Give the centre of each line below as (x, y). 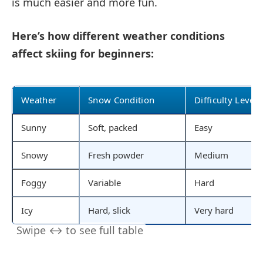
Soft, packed (113, 127)
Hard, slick (109, 210)
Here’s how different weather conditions (118, 36)
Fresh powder (116, 155)
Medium (211, 155)
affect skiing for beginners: (83, 54)
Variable (104, 182)
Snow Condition (122, 100)
